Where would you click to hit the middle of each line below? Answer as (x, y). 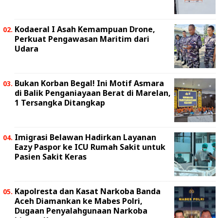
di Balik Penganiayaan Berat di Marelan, (93, 93)
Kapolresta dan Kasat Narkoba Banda (88, 191)
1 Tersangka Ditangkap (60, 103)
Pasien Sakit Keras (51, 157)
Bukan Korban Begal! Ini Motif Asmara (89, 83)
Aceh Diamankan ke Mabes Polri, (79, 201)
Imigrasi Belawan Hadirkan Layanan (85, 137)
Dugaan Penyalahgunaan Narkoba (81, 211)
